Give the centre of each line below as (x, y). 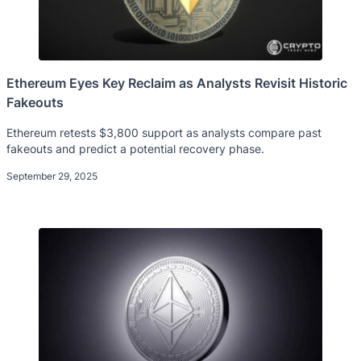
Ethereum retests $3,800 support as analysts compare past (164, 132)
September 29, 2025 (52, 176)
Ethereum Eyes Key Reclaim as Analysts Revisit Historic (177, 83)
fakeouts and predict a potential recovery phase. (135, 148)
